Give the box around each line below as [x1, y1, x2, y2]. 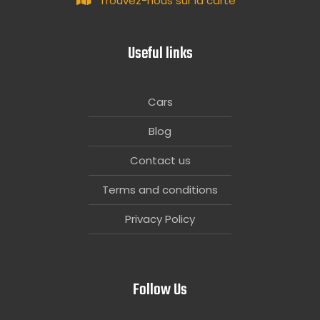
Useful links [127, 41, 193, 66]
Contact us [129, 152, 191, 168]
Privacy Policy [125, 211, 195, 226]
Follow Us [133, 278, 187, 303]
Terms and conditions [102, 181, 218, 197]
